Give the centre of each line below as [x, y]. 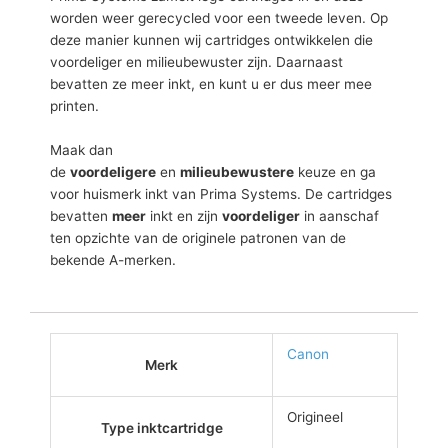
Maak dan [81, 149]
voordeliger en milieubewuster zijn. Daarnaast [196, 61]
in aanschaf [339, 215]
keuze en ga [335, 171]
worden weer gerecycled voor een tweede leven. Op [219, 17]
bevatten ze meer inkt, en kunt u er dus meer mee [211, 83]
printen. [74, 105]
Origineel [314, 416]
